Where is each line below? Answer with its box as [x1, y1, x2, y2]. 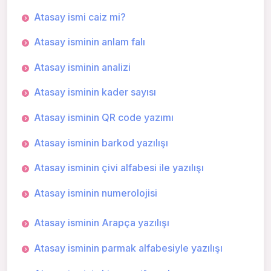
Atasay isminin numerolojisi [34, 186, 157, 199]
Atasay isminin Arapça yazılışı [34, 217, 169, 229]
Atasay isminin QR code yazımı [34, 111, 174, 123]
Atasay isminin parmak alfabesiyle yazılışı [34, 241, 223, 254]
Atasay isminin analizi [34, 60, 131, 73]
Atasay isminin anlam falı [34, 36, 145, 48]
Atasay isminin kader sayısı [34, 86, 156, 99]
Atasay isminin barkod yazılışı [34, 136, 168, 149]
